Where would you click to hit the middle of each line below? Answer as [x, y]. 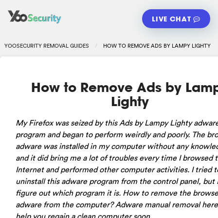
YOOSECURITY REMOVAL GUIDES [46, 45]
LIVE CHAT [173, 18]
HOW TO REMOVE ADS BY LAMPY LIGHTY [157, 45]
